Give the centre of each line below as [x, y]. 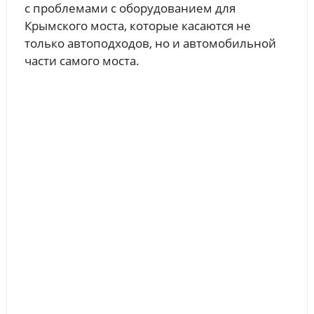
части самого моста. [82, 60]
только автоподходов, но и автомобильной [150, 43]
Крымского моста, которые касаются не [137, 25]
